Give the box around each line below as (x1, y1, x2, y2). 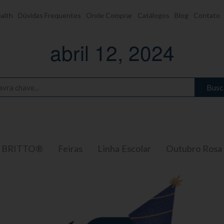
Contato (193, 11, 220, 19)
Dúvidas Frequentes (18, 11, 81, 19)
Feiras (58, 143, 82, 154)
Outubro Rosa (166, 143, 222, 154)
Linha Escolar (97, 143, 151, 154)
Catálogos (137, 11, 169, 19)
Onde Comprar (86, 11, 132, 19)
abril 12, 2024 (49, 37, 174, 67)
